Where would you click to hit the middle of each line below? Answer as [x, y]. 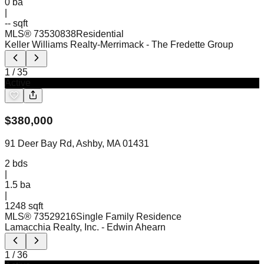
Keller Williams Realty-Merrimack [74, 45]
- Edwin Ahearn [133, 227]
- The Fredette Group [190, 45]
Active [18, 83]
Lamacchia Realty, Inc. [52, 227]
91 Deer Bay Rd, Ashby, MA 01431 [77, 143]
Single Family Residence [129, 216]
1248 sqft [24, 206]
